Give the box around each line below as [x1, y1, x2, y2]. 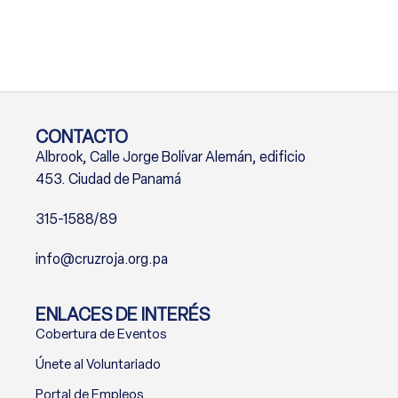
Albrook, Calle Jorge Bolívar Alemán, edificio [36, 147, 306, 165]
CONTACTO [36, 125, 128, 147]
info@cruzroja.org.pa [36, 250, 168, 267]
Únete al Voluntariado [36, 355, 161, 372]
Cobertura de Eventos [36, 325, 167, 342]
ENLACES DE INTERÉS [36, 303, 210, 325]
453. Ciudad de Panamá [36, 170, 181, 187]
